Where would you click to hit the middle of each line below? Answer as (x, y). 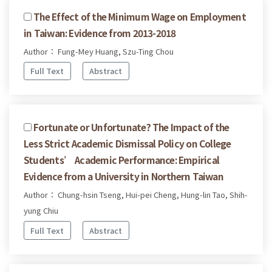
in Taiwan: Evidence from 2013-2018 (100, 32)
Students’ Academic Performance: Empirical (122, 160)
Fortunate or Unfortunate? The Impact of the (131, 127)
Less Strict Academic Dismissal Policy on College (127, 144)
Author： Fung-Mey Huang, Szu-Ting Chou (99, 51)
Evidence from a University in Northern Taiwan (124, 176)
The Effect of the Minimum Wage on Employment (140, 16)
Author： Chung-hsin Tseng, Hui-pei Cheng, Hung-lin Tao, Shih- (136, 195)
